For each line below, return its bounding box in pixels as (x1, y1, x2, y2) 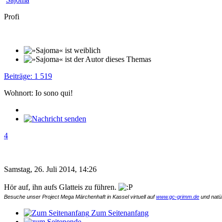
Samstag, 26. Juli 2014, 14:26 (4, 165, 97, 173)
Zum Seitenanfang (91, 209, 149, 218)
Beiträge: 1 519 (4, 71, 52, 80)
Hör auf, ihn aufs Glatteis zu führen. (4, 183, 118, 192)
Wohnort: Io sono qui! (4, 88, 73, 97)
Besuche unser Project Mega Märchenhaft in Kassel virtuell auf (4, 194, 156, 200)
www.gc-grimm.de (156, 194, 199, 200)
